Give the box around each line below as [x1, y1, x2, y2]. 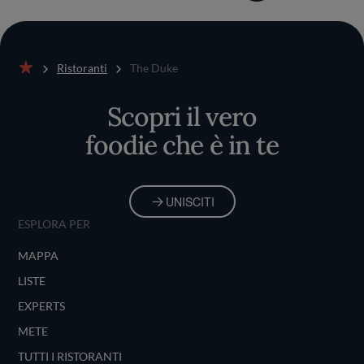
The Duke [130, 61, 178, 75]
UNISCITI [166, 193, 214, 210]
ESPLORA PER [18, 217, 90, 231]
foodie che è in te [85, 128, 279, 162]
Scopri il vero [107, 100, 257, 133]
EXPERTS [18, 299, 65, 313]
